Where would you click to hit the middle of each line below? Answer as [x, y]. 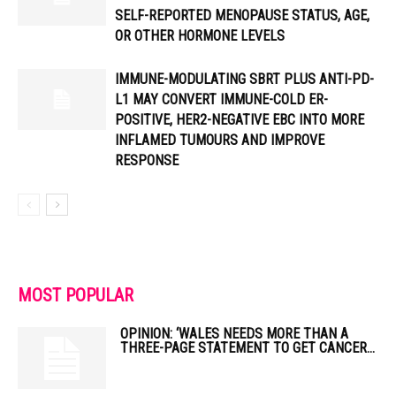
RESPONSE [147, 160]
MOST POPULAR [76, 295]
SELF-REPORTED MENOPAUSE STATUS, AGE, [242, 15]
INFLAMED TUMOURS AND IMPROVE [220, 140]
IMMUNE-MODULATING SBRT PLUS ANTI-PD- [244, 79]
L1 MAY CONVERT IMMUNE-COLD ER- [221, 99]
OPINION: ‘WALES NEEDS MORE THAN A [234, 334]
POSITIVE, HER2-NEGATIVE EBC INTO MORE [240, 120]
